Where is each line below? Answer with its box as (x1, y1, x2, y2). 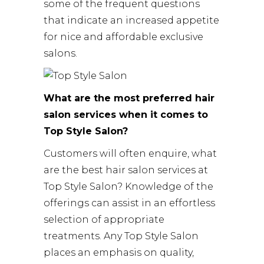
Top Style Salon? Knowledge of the (44, 180, 213, 192)
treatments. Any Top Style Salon (44, 230, 199, 242)
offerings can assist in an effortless (44, 197, 215, 209)
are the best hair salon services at (44, 164, 208, 176)
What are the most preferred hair (44, 92, 214, 104)
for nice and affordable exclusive (44, 31, 203, 42)
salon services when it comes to (44, 108, 208, 120)
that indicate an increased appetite (44, 14, 219, 26)
